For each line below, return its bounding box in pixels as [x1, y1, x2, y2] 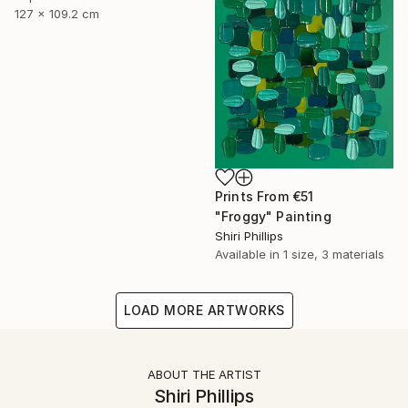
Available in [215, 246, 283, 261]
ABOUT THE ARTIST [147, 366, 261, 382]
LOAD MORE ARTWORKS [123, 301, 285, 318]
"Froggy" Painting [215, 208, 331, 224]
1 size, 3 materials [283, 246, 384, 261]
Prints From [215, 188, 292, 204]
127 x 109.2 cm [15, 5, 99, 21]
